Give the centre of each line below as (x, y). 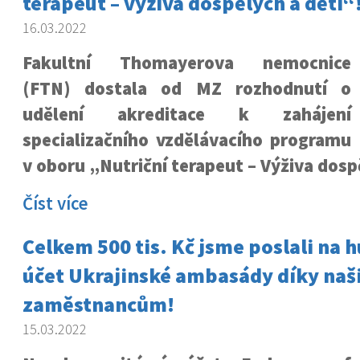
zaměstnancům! (98, 304)
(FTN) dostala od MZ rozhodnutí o (187, 88)
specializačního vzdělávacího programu (187, 140)
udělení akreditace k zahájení (187, 114)
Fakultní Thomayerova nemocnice (187, 63)
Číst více (55, 203)
